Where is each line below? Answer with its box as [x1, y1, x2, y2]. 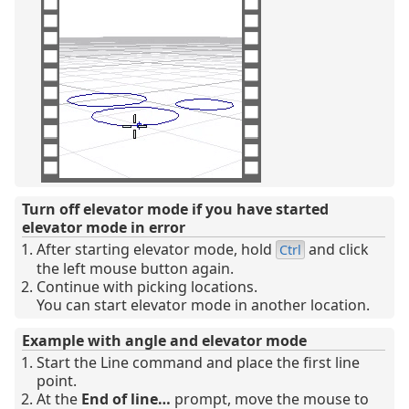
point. [37, 370, 77, 391]
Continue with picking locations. [37, 276, 257, 297]
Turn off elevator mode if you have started [22, 198, 329, 219]
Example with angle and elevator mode [22, 330, 307, 351]
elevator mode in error [22, 216, 185, 237]
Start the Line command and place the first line [37, 351, 360, 372]
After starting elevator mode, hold [37, 238, 276, 259]
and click [305, 238, 369, 259]
